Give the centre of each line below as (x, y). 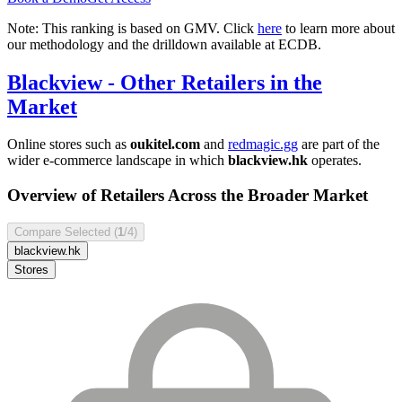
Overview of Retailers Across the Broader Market (188, 196)
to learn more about (338, 28)
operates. (335, 161)
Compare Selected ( (66, 232)
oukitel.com (165, 144)
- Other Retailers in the (212, 82)
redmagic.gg (263, 144)
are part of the (339, 144)
